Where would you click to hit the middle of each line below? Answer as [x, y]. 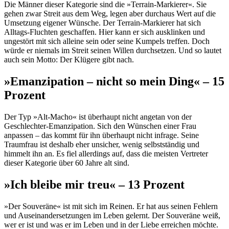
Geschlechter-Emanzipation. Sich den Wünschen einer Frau [100, 126]
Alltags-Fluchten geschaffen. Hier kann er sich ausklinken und [105, 32]
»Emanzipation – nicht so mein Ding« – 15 [114, 82]
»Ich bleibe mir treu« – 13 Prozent [94, 185]
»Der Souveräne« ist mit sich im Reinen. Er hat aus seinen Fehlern [111, 207]
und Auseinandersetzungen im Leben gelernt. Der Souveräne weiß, [112, 216]
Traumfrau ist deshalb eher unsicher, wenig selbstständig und [102, 145]
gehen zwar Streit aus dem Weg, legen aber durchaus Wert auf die [110, 14]
